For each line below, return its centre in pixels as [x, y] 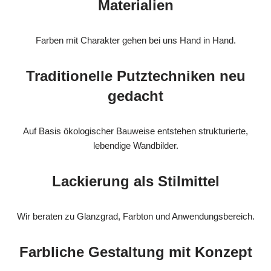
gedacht [135, 96]
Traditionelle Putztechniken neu [135, 76]
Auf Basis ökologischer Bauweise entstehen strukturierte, [135, 131]
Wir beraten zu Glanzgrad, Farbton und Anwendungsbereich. [135, 217]
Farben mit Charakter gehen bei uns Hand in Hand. [135, 41]
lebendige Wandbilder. [135, 146]
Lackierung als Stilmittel [135, 181]
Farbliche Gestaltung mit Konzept [135, 252]
